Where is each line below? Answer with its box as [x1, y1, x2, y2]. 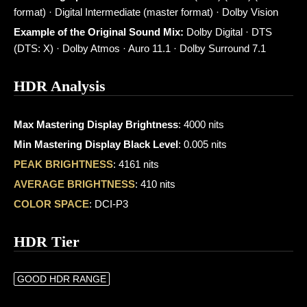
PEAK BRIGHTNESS [14, 158, 113, 170]
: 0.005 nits [178, 138, 227, 150]
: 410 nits [135, 178, 175, 190]
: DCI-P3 [89, 198, 128, 210]
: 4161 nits [113, 158, 159, 170]
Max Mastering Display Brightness [14, 119, 178, 130]
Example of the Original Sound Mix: [14, 26, 184, 38]
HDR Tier [14, 233, 79, 250]
